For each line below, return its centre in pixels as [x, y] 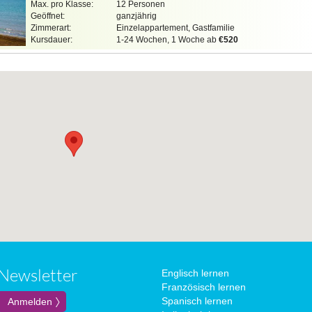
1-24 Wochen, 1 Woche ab [167, 40]
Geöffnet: [48, 16]
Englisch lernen [195, 273]
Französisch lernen [204, 287]
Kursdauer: [52, 40]
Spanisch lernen [197, 301]
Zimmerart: [51, 28]
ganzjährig [136, 16]
